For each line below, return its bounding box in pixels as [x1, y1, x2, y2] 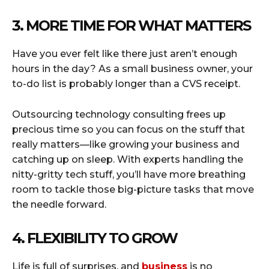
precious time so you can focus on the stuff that [12, 123, 245, 135]
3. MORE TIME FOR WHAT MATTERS [12, 16, 250, 34]
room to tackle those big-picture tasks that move [12, 183, 254, 195]
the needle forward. [12, 198, 106, 210]
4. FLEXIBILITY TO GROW [12, 229, 177, 247]
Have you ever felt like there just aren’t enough [12, 47, 237, 59]
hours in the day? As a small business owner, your [12, 62, 253, 74]
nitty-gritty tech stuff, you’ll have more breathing [12, 168, 246, 180]
